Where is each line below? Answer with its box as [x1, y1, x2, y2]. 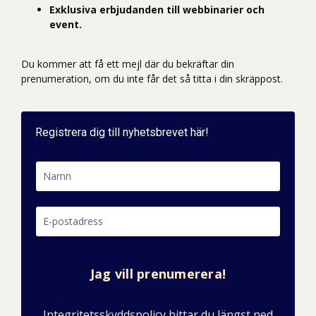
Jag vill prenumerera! [90, 265, 226, 283]
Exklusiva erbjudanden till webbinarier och [49, 2, 265, 16]
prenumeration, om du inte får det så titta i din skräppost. [21, 71, 283, 85]
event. [49, 17, 82, 31]
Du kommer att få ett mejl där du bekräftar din [21, 56, 234, 71]
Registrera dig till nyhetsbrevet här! [35, 125, 209, 139]
